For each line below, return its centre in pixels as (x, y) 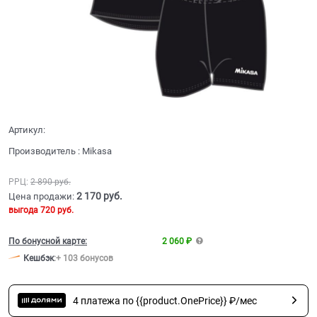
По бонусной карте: (48, 241)
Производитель (42, 151)
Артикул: (27, 129)
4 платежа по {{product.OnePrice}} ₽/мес (165, 300)
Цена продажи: (41, 196)
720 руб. (57, 210)
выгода (24, 210)
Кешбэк (39, 258)
